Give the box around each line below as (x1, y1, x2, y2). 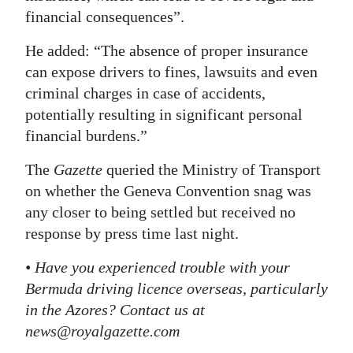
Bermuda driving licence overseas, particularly (25, 280, 328, 298)
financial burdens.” (25, 127, 147, 145)
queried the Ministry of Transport (106, 161, 321, 179)
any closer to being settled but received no (25, 203, 295, 221)
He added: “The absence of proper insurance (25, 42, 308, 60)
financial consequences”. (25, 8, 184, 26)
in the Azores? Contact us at (25, 301, 205, 319)
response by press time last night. (25, 225, 239, 243)
